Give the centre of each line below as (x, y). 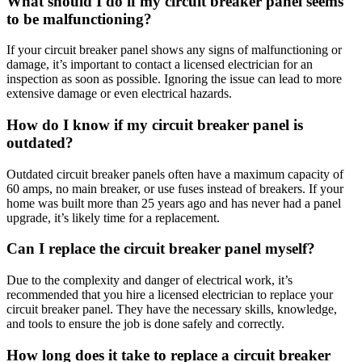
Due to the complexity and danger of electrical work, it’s (149, 280)
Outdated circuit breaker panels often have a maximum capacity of (175, 174)
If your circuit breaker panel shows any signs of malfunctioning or (174, 50)
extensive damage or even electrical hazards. (119, 94)
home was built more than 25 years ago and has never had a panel (174, 203)
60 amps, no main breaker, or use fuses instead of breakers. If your (175, 188)
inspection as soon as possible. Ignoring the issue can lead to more (174, 79)
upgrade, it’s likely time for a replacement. (113, 217)
